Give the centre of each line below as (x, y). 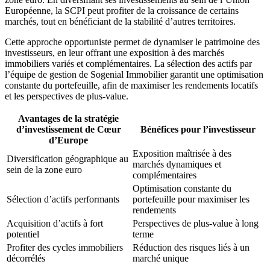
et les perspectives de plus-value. (67, 96)
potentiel (23, 234)
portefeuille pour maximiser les (191, 199)
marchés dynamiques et (177, 164)
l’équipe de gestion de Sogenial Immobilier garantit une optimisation (134, 74)
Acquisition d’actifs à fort (55, 223)
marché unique (161, 258)
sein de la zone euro (44, 169)
